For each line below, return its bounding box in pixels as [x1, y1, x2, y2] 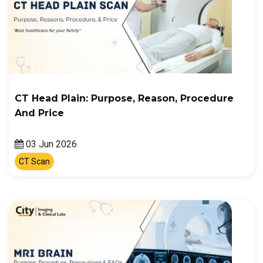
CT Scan [19, 157, 50, 167]
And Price [15, 107, 64, 119]
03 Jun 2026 [23, 139, 77, 150]
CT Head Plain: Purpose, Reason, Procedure [15, 93, 234, 104]
